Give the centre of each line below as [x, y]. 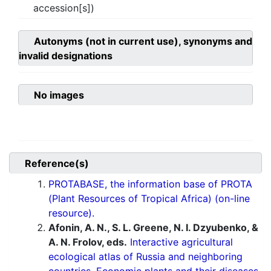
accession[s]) [64, 8]
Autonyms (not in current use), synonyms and [143, 41]
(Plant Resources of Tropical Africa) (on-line [149, 199]
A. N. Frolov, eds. [88, 242]
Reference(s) [57, 164]
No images [59, 95]
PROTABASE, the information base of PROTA [150, 184]
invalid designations [66, 56]
